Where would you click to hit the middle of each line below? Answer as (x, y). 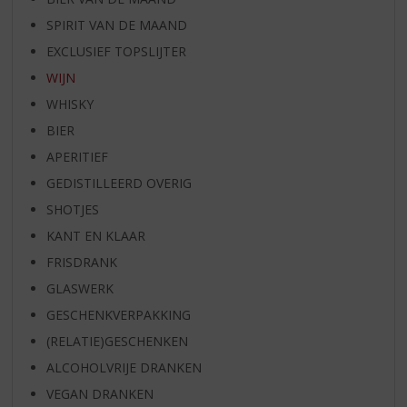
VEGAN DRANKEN (99, 394)
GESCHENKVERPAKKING (118, 315)
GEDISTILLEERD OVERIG (119, 184)
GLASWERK (79, 289)
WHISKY (69, 104)
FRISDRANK (81, 263)
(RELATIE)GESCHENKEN (117, 342)
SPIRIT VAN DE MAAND (116, 25)
